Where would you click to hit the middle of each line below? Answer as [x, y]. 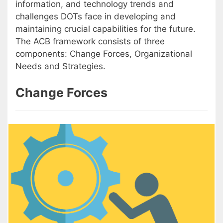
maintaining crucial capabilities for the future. [106, 29]
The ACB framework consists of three [90, 41]
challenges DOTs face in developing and [96, 16]
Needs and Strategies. [60, 66]
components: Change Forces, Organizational [104, 54]
